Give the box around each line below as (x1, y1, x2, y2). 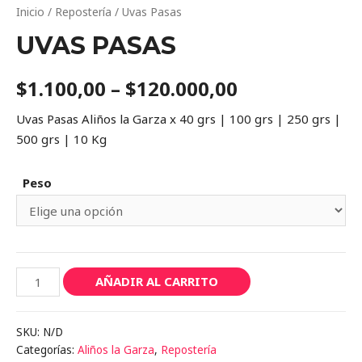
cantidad (15, 309, 64, 326)
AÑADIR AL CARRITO (95, 273, 219, 290)
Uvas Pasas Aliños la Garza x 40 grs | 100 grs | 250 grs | (16, 111, 341, 128)
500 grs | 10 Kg (16, 131, 107, 148)
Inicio (16, 3, 44, 19)
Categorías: (16, 342, 78, 357)
